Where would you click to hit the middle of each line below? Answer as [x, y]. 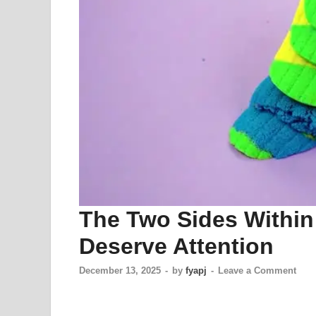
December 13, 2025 [120, 271]
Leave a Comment [257, 271]
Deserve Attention [176, 246]
